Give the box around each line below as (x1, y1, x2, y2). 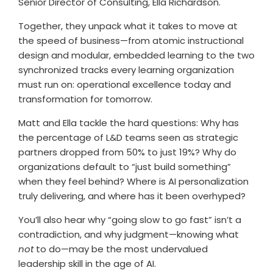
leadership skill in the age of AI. (18, 257, 156, 270)
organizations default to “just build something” (18, 160, 231, 173)
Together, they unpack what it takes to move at (18, 19, 238, 32)
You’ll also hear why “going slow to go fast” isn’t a (18, 213, 241, 226)
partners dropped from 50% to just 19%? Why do (18, 146, 236, 158)
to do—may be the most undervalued (34, 243, 208, 255)
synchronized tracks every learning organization (18, 63, 234, 76)
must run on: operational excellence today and (18, 78, 231, 91)
